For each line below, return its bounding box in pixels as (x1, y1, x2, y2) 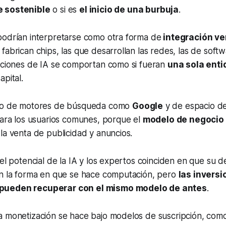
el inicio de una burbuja (79, 4, 179, 15)
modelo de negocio (142, 114, 224, 125)
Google (132, 100, 163, 111)
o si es (50, 4, 80, 15)
